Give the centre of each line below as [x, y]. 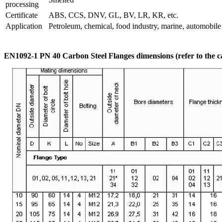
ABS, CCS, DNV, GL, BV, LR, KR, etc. [113, 15]
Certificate [22, 15]
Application [24, 26]
